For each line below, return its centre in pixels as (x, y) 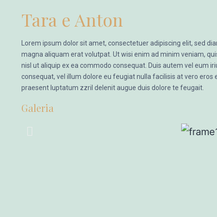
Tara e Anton (72, 19)
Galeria (37, 108)
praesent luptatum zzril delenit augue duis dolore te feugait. (112, 88)
